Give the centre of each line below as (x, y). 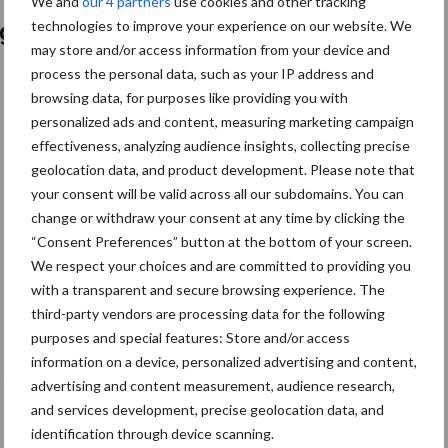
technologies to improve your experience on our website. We (221, 25)
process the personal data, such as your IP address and (202, 73)
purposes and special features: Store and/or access (190, 337)
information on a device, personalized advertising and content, (224, 361)
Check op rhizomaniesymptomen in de (209, 325)
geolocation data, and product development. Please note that (223, 169)
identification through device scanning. (152, 433)
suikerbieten (91, 349)
